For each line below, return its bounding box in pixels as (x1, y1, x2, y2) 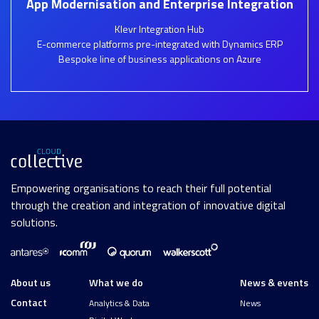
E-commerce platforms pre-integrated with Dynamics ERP (36, 36, 283, 51)
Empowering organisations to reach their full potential (11, 179, 271, 197)
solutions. (11, 214, 58, 231)
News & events (240, 275, 308, 291)
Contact (11, 295, 47, 310)
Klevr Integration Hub (115, 21, 204, 36)
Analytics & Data (88, 296, 150, 310)
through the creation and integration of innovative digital (11, 197, 286, 214)
